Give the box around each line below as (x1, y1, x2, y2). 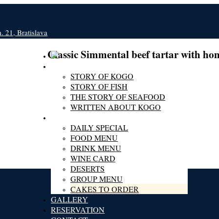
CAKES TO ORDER (70, 184, 139, 194)
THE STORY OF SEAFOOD (70, 91, 165, 102)
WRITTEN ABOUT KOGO (70, 102, 161, 112)
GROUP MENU (70, 174, 123, 184)
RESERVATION (51, 204, 105, 215)
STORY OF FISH (70, 81, 128, 91)
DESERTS (70, 163, 105, 174)
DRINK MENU (70, 143, 121, 153)
